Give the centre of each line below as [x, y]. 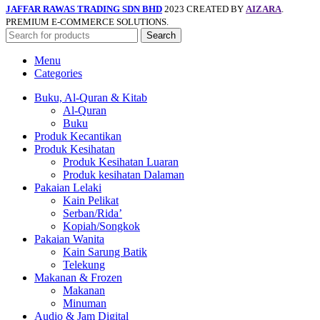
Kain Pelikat [91, 200]
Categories [58, 73]
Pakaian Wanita [69, 239]
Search [161, 35]
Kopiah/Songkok [101, 226]
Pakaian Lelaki [68, 187]
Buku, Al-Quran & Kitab [91, 97]
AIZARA [264, 9]
